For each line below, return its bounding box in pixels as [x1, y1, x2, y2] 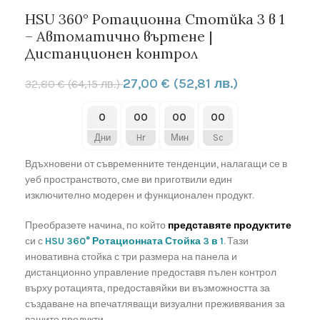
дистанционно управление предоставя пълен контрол [25, 266, 276, 279]
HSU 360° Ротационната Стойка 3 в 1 [45, 235, 224, 248]
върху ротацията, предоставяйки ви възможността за [25, 282, 270, 295]
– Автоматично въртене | [25, 27, 213, 46]
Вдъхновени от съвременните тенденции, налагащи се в [25, 158, 287, 171]
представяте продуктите [168, 219, 291, 232]
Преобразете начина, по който [25, 219, 168, 232]
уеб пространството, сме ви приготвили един [25, 174, 232, 186]
